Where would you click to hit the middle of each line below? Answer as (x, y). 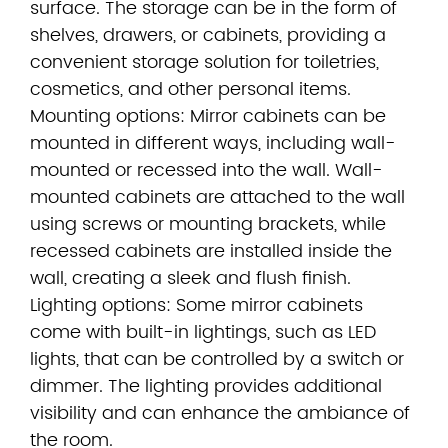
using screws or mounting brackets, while (208, 224)
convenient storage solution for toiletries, (204, 62)
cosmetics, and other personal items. (190, 89)
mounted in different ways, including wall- (213, 143)
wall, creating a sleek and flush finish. (190, 278)
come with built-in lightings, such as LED (203, 332)
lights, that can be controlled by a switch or (217, 359)
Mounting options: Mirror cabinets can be (208, 116)
